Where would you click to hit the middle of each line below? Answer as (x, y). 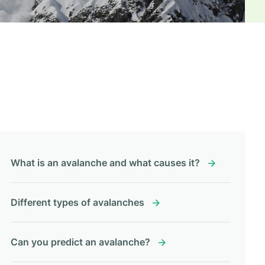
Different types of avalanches (77, 202)
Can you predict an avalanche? (80, 242)
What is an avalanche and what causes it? (105, 163)
